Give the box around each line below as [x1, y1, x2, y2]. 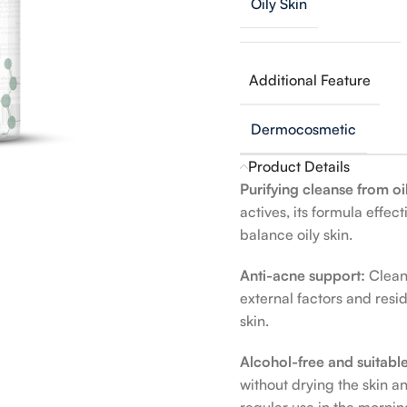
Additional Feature [249, 70, 371, 89]
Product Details [248, 156, 350, 175]
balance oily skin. [240, 224, 352, 243]
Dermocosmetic [251, 119, 356, 138]
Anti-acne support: [240, 265, 369, 284]
